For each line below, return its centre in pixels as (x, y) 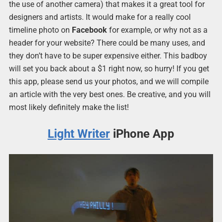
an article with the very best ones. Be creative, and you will (110, 94)
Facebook (89, 30)
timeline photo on (40, 30)
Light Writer (79, 134)
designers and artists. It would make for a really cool (100, 17)
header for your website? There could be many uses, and (107, 43)
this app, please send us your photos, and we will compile (109, 81)
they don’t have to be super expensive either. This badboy (108, 55)
